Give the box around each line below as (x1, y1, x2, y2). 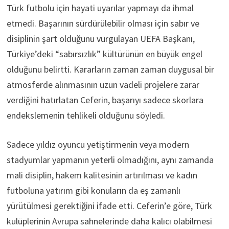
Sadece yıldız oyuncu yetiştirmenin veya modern (6, 139, 189, 151)
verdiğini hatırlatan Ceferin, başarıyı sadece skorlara (6, 94, 203, 106)
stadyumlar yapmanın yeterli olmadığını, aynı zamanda (6, 154, 214, 166)
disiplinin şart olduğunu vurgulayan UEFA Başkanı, (6, 33, 195, 45)
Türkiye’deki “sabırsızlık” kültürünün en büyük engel (6, 48, 202, 60)
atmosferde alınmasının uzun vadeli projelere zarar (6, 79, 199, 91)
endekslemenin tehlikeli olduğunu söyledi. (6, 109, 165, 122)
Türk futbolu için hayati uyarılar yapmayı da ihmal (6, 2, 194, 14)
